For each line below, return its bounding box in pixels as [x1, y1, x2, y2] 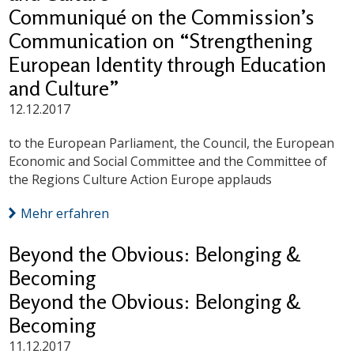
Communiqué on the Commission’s [9, 5, 315, 30]
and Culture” [9, 76, 120, 101]
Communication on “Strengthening [9, 28, 313, 54]
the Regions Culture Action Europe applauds [9, 171, 273, 189]
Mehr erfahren [21, 205, 110, 223]
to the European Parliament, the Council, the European [9, 134, 335, 153]
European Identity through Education [9, 52, 327, 77]
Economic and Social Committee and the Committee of [9, 153, 328, 171]
